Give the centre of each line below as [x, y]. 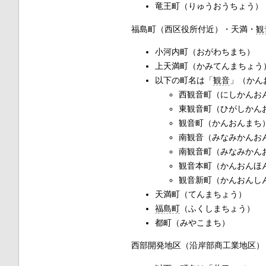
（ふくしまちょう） [217, 208]
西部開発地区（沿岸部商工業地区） [197, 246]
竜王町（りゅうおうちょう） [209, 6]
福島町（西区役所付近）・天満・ [193, 29]
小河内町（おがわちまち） [205, 51]
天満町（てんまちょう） [200, 194]
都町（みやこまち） [196, 222]
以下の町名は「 [184, 80]
